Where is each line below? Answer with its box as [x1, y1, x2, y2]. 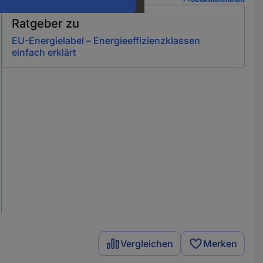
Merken [203, 237, 238, 249]
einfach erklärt [11, 46, 76, 58]
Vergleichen [120, 237, 174, 249]
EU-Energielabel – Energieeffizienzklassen [11, 35, 200, 46]
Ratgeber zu [11, 16, 79, 31]
